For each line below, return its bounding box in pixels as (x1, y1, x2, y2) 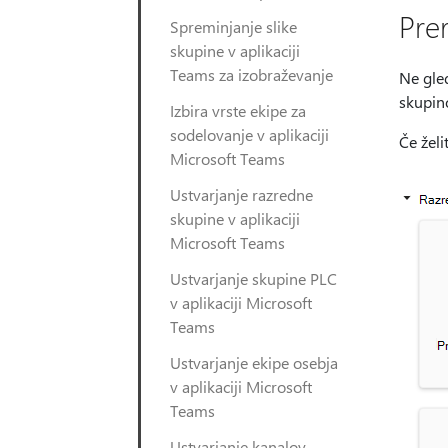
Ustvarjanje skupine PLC (170, 268, 337, 289)
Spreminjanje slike (170, 16, 297, 37)
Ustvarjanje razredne (170, 184, 313, 205)
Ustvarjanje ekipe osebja (170, 352, 338, 373)
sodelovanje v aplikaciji (170, 124, 329, 145)
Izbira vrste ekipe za (170, 100, 306, 121)
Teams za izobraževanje (170, 64, 333, 85)
